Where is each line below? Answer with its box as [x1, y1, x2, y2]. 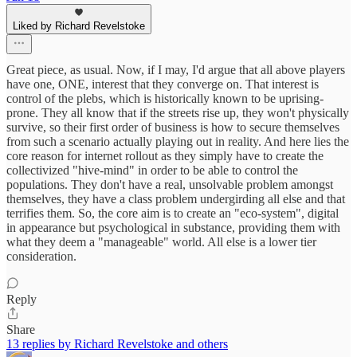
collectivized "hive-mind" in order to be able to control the [6, 163, 298, 178]
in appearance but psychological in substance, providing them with [6, 221, 340, 235]
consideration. [6, 249, 76, 264]
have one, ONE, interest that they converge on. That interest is [6, 77, 319, 92]
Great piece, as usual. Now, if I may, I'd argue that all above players [6, 63, 345, 77]
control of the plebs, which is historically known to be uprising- [6, 92, 324, 106]
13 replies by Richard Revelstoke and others [6, 337, 228, 351]
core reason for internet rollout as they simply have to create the [6, 149, 324, 163]
